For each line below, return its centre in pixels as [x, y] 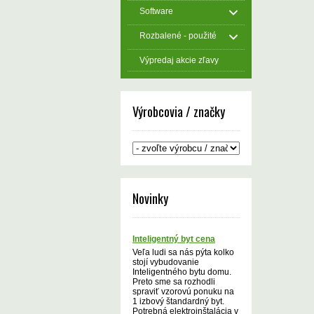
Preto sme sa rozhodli [174, 282]
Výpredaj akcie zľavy [179, 60]
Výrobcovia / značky [179, 111]
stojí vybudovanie [166, 262]
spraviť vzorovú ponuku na [183, 292]
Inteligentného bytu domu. [182, 272]
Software [156, 11]
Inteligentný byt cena [174, 239]
